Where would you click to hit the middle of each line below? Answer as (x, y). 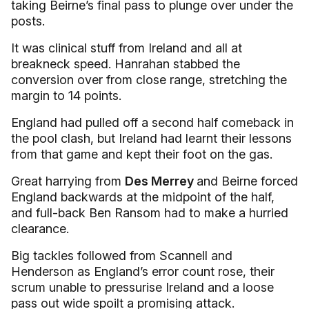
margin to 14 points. (66, 96)
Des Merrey (161, 181)
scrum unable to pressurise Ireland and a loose (142, 287)
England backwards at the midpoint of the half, (143, 197)
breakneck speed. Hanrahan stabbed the (126, 64)
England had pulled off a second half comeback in (152, 122)
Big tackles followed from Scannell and (122, 256)
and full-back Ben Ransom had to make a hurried (150, 213)
